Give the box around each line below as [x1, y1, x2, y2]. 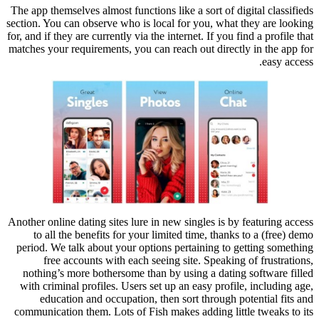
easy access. [262, 55, 313, 68]
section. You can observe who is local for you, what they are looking [6, 16, 313, 29]
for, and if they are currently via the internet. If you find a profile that [7, 29, 313, 42]
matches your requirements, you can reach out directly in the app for [9, 42, 313, 55]
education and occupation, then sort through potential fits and [40, 293, 313, 305]
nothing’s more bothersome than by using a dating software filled [23, 267, 313, 280]
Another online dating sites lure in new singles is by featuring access [8, 216, 313, 229]
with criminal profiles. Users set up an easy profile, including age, [20, 280, 313, 293]
